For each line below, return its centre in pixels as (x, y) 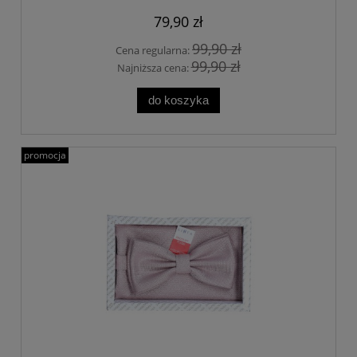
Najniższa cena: (154, 68)
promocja (45, 155)
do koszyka (178, 100)
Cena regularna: (154, 50)
